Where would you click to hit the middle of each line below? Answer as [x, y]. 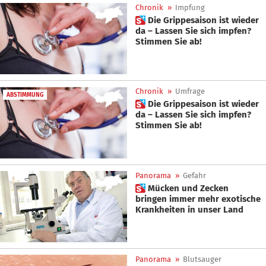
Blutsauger [202, 259]
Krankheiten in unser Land [189, 209]
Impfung [190, 7]
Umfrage [190, 91]
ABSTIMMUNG [25, 95]
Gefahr [194, 175]
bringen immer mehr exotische [198, 199]
